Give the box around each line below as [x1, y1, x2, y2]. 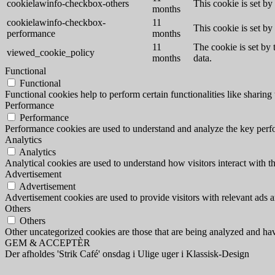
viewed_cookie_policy [7, 47, 95, 58]
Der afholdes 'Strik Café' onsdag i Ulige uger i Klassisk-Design [5, 249, 249, 260]
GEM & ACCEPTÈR [5, 238, 90, 249]
